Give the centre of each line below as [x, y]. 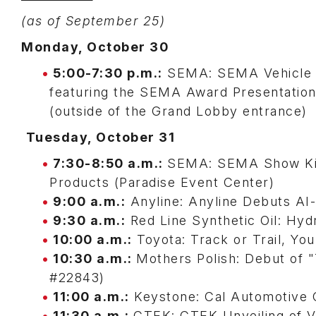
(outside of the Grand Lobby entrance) [181, 111]
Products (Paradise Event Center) [164, 182]
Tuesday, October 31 [102, 137]
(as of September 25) [96, 21]
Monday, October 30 [97, 47]
